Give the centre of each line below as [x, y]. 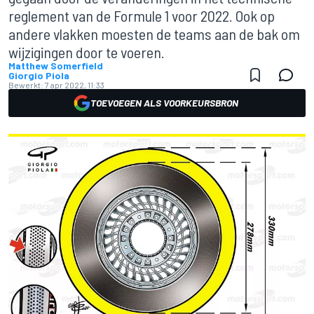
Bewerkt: [26, 85]
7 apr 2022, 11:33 [75, 85]
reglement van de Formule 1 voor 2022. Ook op [142, 15]
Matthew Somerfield [56, 66]
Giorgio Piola [39, 75]
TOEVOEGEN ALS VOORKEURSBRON [164, 103]
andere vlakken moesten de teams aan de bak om [154, 34]
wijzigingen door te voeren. [87, 52]
